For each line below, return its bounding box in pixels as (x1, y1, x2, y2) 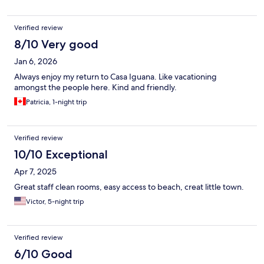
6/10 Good (14, 247, 72, 262)
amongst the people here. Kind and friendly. (14, 82, 177, 93)
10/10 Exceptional (14, 147, 108, 162)
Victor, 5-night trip (26, 197, 84, 207)
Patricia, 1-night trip (26, 97, 87, 107)
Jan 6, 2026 (14, 56, 57, 67)
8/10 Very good (14, 37, 98, 52)
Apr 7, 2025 (14, 166, 57, 177)
